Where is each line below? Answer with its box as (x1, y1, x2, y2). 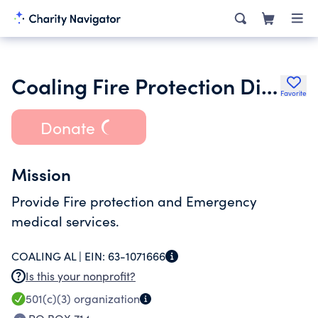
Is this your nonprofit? (26, 268, 136, 283)
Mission (11, 162, 71, 185)
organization (71, 291, 140, 306)
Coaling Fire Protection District (261, 70, 278, 100)
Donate (40, 116, 95, 138)
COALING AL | (11, 248, 84, 263)
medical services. (11, 212, 119, 230)
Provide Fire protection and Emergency (11, 192, 257, 210)
